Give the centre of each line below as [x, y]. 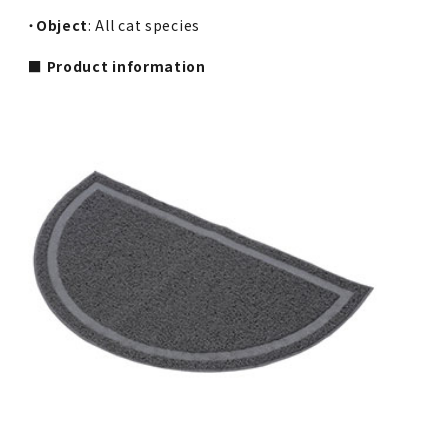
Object [62, 24]
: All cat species [144, 24]
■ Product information [117, 65]
